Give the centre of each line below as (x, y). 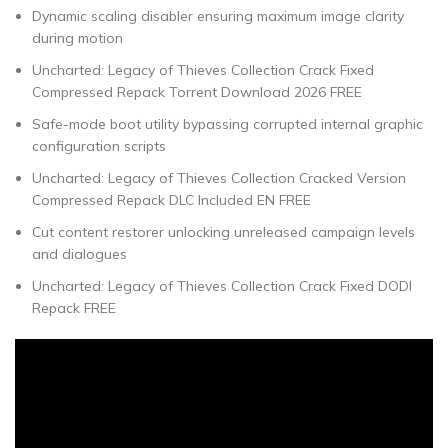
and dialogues (79, 254)
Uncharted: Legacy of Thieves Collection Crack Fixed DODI (222, 286)
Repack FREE (74, 308)
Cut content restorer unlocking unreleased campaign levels (223, 232)
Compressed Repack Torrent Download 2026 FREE (197, 92)
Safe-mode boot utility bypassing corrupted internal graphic (227, 124)
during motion (77, 38)
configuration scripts (99, 146)
